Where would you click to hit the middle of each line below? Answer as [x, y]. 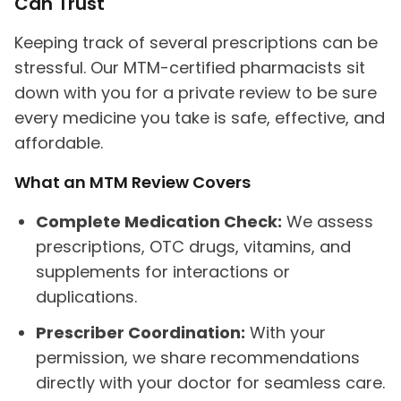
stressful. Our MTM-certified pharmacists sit [190, 68]
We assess [328, 222]
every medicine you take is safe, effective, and [200, 118]
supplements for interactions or [163, 272]
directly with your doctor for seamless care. [210, 383]
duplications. [86, 297]
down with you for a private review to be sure [196, 93]
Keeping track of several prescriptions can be [196, 43]
